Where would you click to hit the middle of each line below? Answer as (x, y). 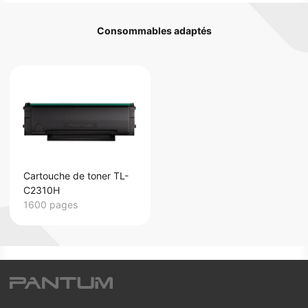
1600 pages (51, 205)
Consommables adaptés (154, 31)
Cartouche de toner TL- (76, 176)
